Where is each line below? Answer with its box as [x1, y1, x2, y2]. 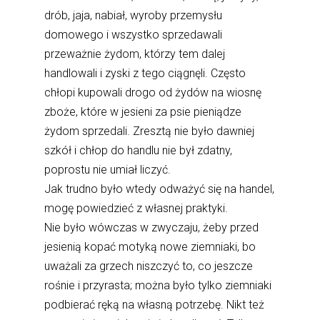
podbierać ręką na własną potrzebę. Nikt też [44, 298, 265, 312]
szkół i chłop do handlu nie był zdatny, [44, 144, 233, 158]
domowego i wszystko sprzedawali [44, 28, 223, 42]
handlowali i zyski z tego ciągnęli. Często [44, 66, 246, 81]
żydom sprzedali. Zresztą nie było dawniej [44, 124, 255, 139]
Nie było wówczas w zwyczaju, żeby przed [44, 221, 259, 235]
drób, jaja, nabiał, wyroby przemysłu [44, 9, 223, 23]
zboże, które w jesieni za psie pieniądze [44, 105, 242, 119]
